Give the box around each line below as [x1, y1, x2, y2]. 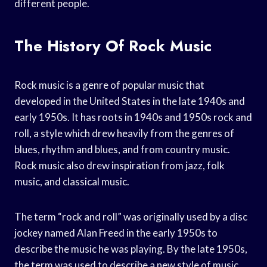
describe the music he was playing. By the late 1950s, [14, 242, 247, 255]
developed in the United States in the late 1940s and [14, 94, 245, 107]
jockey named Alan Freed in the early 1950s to [14, 226, 218, 239]
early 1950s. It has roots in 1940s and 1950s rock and [14, 110, 252, 123]
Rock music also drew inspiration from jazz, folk [14, 159, 225, 172]
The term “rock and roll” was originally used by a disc [14, 210, 247, 223]
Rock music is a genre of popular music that [14, 78, 204, 91]
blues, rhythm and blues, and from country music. [14, 142, 230, 156]
